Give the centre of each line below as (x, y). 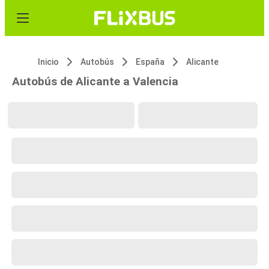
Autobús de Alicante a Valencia (95, 81)
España (150, 62)
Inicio (48, 62)
